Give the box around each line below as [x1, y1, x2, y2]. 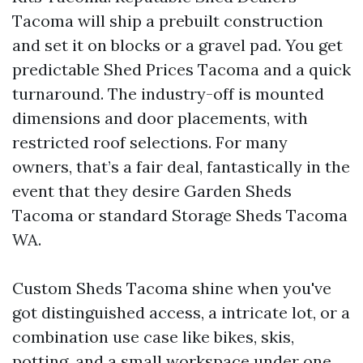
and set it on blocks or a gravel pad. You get [12, 34, 343, 55]
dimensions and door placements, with [12, 107, 308, 128]
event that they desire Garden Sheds [12, 180, 292, 201]
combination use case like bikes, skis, [12, 326, 294, 347]
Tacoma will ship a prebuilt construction [12, 10, 323, 31]
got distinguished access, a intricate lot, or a [12, 301, 350, 322]
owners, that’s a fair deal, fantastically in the [12, 156, 350, 177]
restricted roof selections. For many [12, 131, 288, 152]
